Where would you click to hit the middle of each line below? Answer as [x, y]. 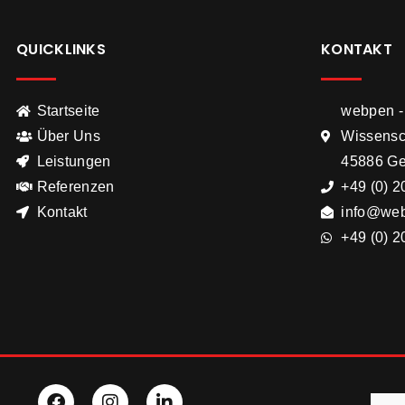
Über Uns [68, 136]
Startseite [68, 110]
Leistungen [74, 161]
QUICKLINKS [61, 49]
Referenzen [75, 186]
